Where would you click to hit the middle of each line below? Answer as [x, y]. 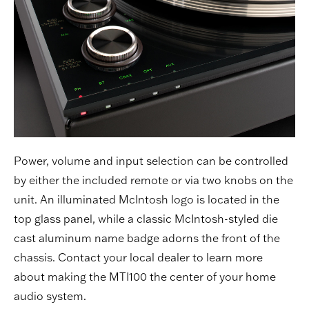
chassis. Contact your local [86, 257]
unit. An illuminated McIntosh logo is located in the [147, 199]
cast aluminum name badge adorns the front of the [147, 238]
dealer [173, 257]
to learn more [226, 257]
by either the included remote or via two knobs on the [153, 180]
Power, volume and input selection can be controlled [151, 160]
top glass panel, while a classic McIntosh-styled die [146, 218]
